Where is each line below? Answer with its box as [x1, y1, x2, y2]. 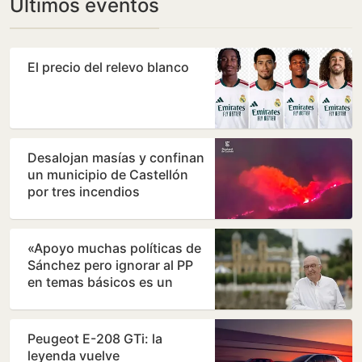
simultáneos [27, 200, 103, 217]
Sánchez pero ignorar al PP [27, 257, 193, 274]
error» [27, 291, 65, 308]
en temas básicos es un [27, 274, 173, 291]
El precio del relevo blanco [27, 59, 189, 76]
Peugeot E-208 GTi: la [27, 330, 162, 347]
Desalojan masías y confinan [27, 149, 204, 166]
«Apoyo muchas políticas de [27, 240, 201, 257]
